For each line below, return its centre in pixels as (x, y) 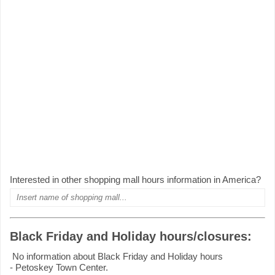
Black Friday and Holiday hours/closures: (131, 237)
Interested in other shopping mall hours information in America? (135, 179)
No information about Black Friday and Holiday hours (116, 257)
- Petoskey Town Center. (59, 268)
